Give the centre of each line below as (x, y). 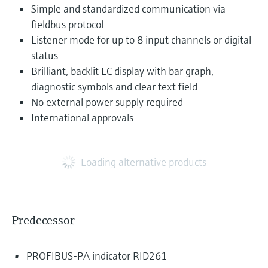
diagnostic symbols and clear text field (114, 86)
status (45, 55)
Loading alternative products (144, 162)
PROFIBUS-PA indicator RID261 (97, 256)
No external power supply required (107, 102)
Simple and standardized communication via (128, 9)
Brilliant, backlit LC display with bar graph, (122, 71)
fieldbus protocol (67, 24)
